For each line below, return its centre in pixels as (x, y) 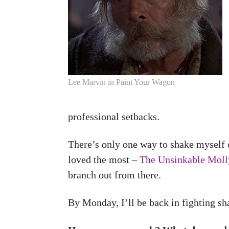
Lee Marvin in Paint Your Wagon (121, 82)
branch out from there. (114, 175)
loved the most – (104, 159)
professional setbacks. (114, 117)
